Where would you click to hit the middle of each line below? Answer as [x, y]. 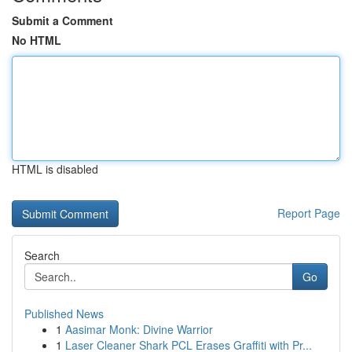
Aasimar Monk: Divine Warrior [139, 329]
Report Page [309, 213]
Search [42, 255]
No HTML [37, 40]
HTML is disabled [55, 169]
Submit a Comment [62, 20]
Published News [64, 313]
